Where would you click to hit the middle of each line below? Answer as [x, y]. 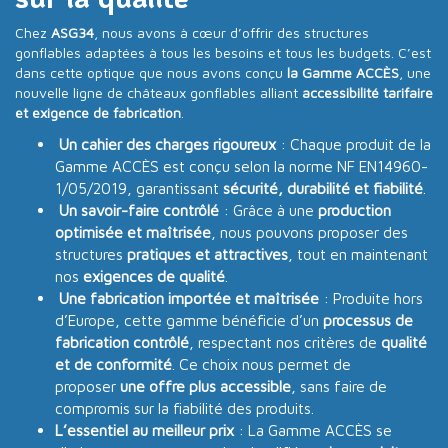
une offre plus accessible [205, 385]
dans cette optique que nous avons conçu [151, 72]
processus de [368, 319]
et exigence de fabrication [98, 112]
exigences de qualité [154, 275]
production [354, 209]
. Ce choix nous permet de [261, 363]
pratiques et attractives [207, 253]
